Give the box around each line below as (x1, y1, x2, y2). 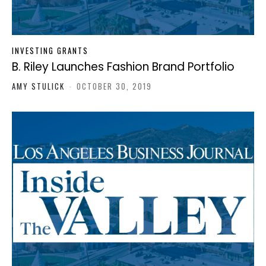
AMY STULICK (12, 80, 68, 93)
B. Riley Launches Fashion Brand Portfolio (12, 59, 235, 75)
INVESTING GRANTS (12, 45, 88, 57)
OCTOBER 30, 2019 (77, 80, 152, 93)
